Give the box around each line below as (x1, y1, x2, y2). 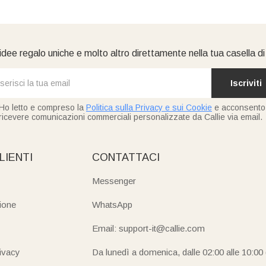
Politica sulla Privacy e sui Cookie (86, 102, 212, 112)
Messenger (91, 175, 136, 186)
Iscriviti (230, 78, 262, 88)
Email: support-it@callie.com (91, 223, 205, 233)
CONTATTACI (91, 151, 160, 163)
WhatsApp (91, 199, 132, 210)
